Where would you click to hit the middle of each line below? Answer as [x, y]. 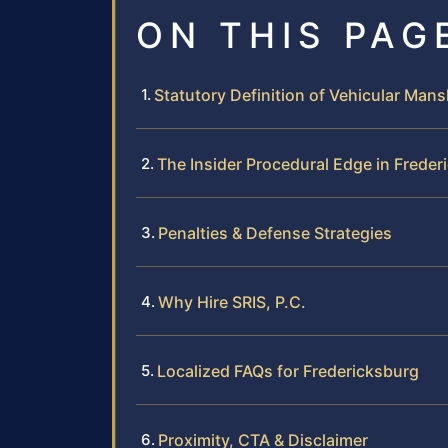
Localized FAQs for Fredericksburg [288, 371]
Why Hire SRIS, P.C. [232, 302]
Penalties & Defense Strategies [275, 233]
